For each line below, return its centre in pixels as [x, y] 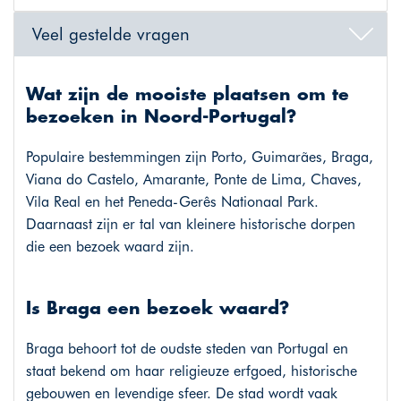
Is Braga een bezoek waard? [157, 310]
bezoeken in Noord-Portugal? [161, 118]
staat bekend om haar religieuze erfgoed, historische [191, 371]
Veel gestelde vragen [111, 34]
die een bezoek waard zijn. [110, 247]
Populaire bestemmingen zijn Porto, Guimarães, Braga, [199, 158]
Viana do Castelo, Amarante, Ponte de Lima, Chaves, [193, 180]
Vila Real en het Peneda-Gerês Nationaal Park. [172, 202]
